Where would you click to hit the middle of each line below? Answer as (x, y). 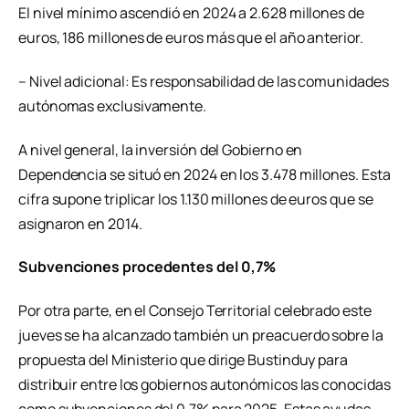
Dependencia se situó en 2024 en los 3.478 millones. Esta (204, 174)
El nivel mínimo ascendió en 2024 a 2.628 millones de (191, 13)
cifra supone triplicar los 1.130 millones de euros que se (196, 199)
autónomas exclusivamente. (112, 105)
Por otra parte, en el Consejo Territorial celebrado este (195, 311)
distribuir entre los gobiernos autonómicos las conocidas (204, 385)
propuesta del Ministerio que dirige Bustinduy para (184, 360)
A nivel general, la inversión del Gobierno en (161, 149)
